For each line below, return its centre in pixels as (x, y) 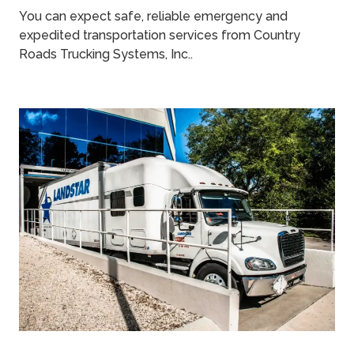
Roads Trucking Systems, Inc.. (109, 54)
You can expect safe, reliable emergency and (153, 16)
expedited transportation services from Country (160, 35)
